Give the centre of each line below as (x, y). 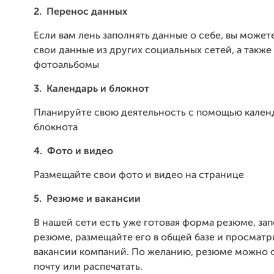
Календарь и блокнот (98, 89)
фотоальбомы (66, 65)
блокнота (56, 128)
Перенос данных (87, 12)
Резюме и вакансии (94, 199)
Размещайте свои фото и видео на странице (139, 176)
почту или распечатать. (88, 267)
